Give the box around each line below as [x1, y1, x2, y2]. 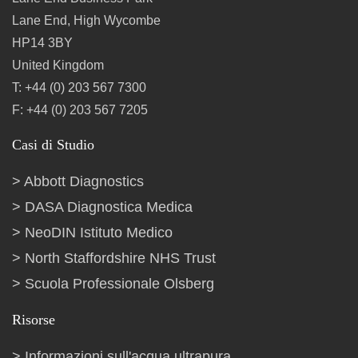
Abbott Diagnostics [24, 173, 144, 189]
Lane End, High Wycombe [12, 14, 161, 27]
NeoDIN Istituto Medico [25, 225, 173, 241]
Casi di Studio [12, 137, 94, 153]
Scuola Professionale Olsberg [25, 276, 214, 292]
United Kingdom [12, 58, 104, 72]
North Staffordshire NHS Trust [25, 250, 216, 266]
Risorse [12, 312, 55, 328]
